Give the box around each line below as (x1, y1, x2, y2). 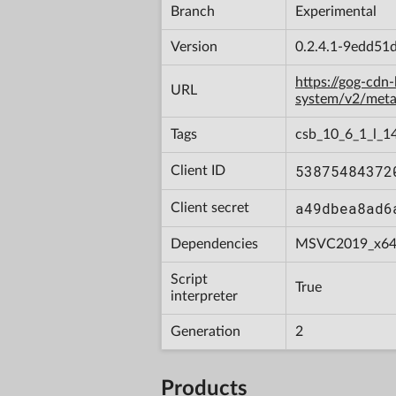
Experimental (295, 4, 377, 19)
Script (171, 271, 208, 286)
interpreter (171, 288, 238, 303)
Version (171, 39, 217, 54)
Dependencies (171, 236, 258, 251)
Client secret (171, 200, 249, 215)
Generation (171, 324, 240, 339)
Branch (171, 4, 215, 19)
